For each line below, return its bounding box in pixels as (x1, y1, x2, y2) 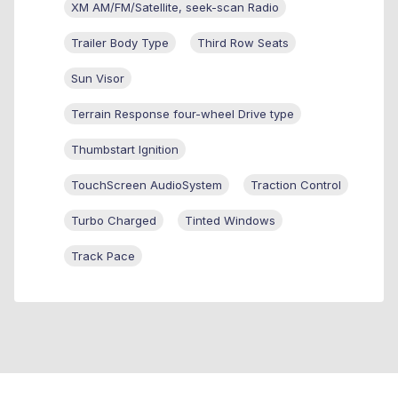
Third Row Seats (197, 35, 289, 50)
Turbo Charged (71, 212, 156, 227)
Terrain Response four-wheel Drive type (71, 106, 294, 121)
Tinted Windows (185, 212, 275, 227)
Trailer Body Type (71, 35, 169, 50)
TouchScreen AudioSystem (71, 177, 222, 192)
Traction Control (251, 177, 341, 192)
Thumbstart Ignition (71, 141, 179, 156)
